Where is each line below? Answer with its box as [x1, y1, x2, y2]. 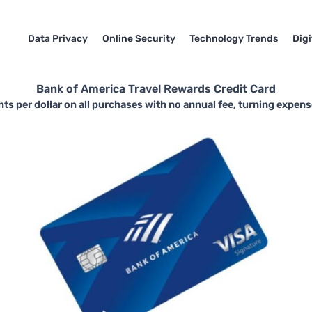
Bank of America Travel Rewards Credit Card [36, 82, 276, 95]
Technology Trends [189, 33, 279, 45]
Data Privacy [27, 33, 88, 45]
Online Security [102, 33, 175, 45]
